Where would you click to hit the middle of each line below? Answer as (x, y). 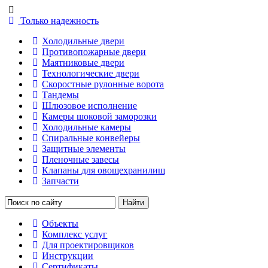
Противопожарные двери (94, 52)
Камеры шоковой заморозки (100, 116)
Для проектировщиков (88, 245)
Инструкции (68, 256)
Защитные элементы (84, 149)
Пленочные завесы (81, 159)
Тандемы (61, 95)
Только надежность (60, 21)
